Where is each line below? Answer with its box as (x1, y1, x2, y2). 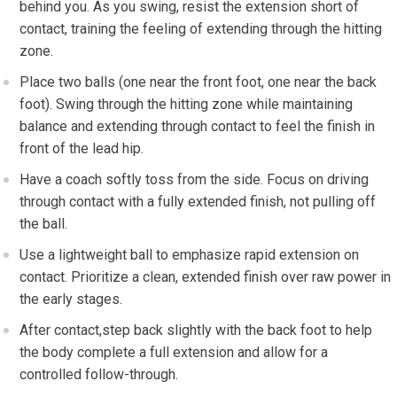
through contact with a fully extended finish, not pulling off (19, 193, 377, 211)
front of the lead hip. (19, 140, 144, 158)
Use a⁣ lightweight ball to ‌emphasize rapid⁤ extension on (19, 246, 360, 264)
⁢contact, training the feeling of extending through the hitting (19, 20, 383, 38)
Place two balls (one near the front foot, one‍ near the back (19, 74, 378, 91)
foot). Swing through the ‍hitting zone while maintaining (19, 96, 354, 113)
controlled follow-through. (19, 366, 179, 384)
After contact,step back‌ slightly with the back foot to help (19, 322, 373, 339)
